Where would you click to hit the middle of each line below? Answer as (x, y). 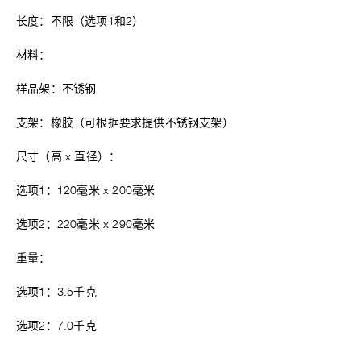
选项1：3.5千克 (56, 293)
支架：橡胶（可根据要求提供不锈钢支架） (125, 123)
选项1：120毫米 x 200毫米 (86, 191)
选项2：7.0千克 (56, 326)
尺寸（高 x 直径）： (68, 157)
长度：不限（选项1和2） (80, 22)
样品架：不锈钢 (56, 89)
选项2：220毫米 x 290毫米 (86, 225)
